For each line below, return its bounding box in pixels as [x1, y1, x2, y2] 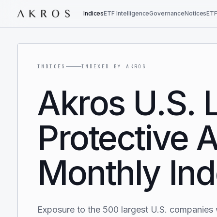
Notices [184, 10, 207, 17]
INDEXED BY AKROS [81, 63, 147, 70]
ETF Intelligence [104, 10, 150, 17]
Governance [149, 10, 185, 17]
